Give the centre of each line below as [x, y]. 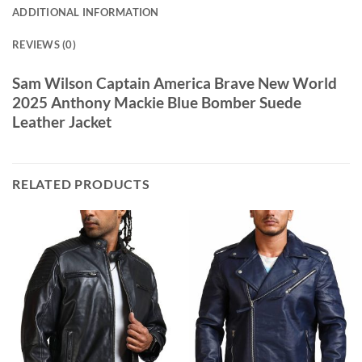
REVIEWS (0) [44, 44]
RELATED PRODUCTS [81, 184]
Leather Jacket [62, 121]
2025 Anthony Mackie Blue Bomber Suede [157, 102]
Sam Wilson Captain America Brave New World [175, 82]
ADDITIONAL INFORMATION [86, 12]
